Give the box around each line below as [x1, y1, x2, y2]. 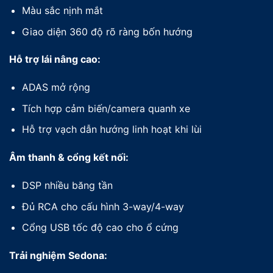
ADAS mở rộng [21, 81, 90, 94]
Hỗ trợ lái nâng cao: [9, 53, 101, 66]
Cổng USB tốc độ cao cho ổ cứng [21, 221, 179, 234]
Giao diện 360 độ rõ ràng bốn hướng [21, 25, 193, 38]
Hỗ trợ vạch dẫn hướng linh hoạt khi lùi [21, 123, 202, 136]
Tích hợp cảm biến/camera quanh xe [21, 102, 190, 115]
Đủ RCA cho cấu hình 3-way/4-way [21, 200, 184, 213]
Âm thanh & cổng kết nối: [9, 151, 129, 164]
